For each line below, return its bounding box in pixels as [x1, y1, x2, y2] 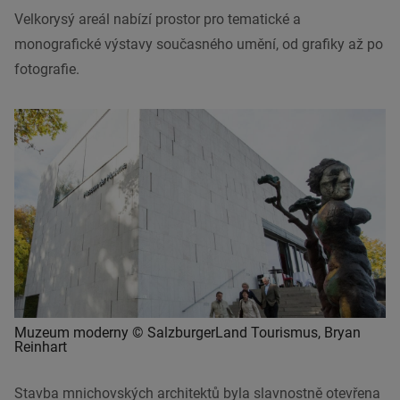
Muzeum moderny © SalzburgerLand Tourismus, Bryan [14, 323, 361, 341]
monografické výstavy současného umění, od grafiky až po [14, 35, 383, 53]
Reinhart [14, 337, 67, 355]
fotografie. [14, 60, 79, 78]
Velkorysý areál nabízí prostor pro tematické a [14, 10, 301, 28]
